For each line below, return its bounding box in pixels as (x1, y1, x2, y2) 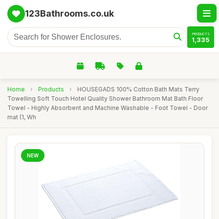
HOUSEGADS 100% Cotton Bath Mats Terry (77, 86, 199, 93)
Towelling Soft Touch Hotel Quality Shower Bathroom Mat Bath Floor (7, 95, 203, 102)
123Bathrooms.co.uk (25, 8, 114, 19)
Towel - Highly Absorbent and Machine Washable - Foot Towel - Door (7, 104, 208, 111)
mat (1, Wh (7, 113, 36, 121)
